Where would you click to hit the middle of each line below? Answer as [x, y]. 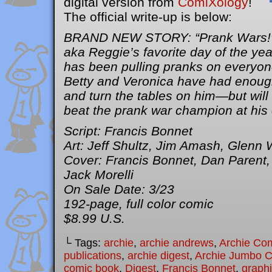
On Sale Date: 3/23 [119, 189]
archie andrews [177, 243]
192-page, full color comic [139, 204]
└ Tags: [84, 243]
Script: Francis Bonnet [128, 131]
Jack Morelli [99, 175]
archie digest [158, 256]
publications [93, 256]
